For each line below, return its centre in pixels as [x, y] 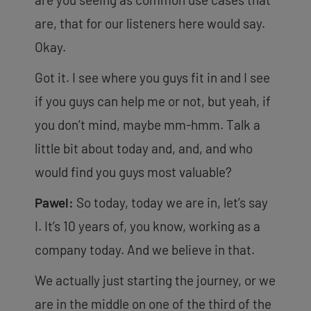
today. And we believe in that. [172, 249]
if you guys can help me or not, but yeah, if [153, 101]
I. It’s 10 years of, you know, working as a [148, 226]
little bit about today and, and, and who [144, 148]
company [62, 249]
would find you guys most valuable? [135, 171]
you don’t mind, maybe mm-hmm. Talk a [148, 124]
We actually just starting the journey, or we [155, 280]
